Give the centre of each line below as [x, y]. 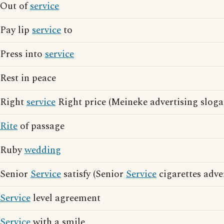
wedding [43, 150]
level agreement [65, 198]
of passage [41, 126]
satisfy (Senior [93, 174]
